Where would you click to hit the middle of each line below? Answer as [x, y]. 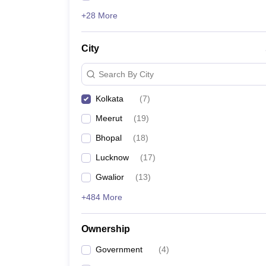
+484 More [102, 197]
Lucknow [112, 157]
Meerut [109, 118]
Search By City [126, 74]
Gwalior [110, 177]
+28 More [99, 15]
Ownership [106, 229]
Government [119, 249]
